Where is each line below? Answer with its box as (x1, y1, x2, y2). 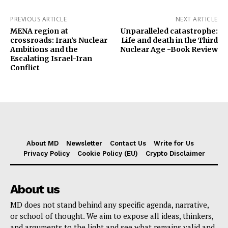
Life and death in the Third (121, 35, 218, 45)
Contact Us (110, 139, 146, 147)
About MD (26, 139, 59, 147)
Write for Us (154, 139, 194, 147)
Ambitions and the (10, 44, 78, 54)
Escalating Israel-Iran (10, 53, 92, 63)
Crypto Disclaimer (145, 149, 205, 157)
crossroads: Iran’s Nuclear (10, 35, 107, 45)
